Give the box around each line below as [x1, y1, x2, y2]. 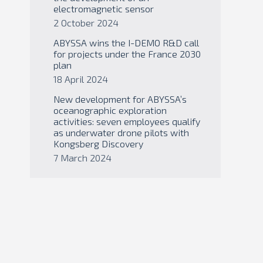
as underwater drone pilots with [53, 127, 189, 138]
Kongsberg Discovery [53, 138, 143, 149]
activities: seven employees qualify [53, 116, 200, 127]
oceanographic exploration [53, 104, 167, 116]
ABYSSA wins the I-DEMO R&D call [53, 37, 199, 48]
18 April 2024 [53, 73, 108, 85]
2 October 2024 [53, 17, 119, 28]
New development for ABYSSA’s [53, 93, 187, 104]
